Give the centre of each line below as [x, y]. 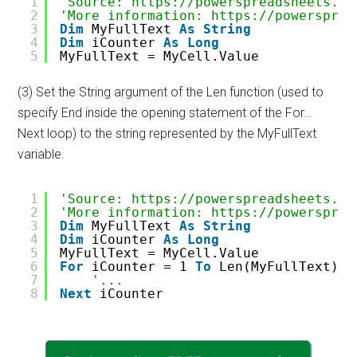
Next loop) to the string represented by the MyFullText [167, 133]
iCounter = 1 [144, 267]
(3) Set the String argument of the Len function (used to [171, 92]
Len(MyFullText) [279, 267]
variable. [41, 154]
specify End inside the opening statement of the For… [165, 113]
